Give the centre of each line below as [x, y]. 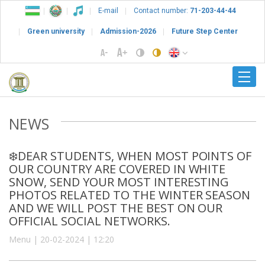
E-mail [108, 11]
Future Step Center [205, 31]
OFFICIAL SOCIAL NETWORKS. [90, 221]
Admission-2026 [128, 31]
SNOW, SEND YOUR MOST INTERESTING [119, 182]
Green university [56, 31]
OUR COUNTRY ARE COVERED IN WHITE [117, 169]
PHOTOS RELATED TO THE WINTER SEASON [130, 195]
